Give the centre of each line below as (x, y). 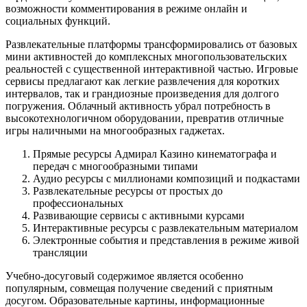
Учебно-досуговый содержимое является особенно (124, 275)
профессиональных (78, 203)
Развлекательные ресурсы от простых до (128, 191)
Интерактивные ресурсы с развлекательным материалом (165, 228)
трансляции (60, 252)
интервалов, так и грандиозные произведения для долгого (142, 93)
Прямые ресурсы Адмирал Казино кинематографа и (155, 153)
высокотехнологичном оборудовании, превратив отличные (145, 118)
